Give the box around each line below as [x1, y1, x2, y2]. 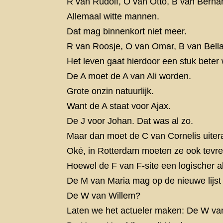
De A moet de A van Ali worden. [67, 71, 192, 82]
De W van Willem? [67, 191, 141, 201]
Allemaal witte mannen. [67, 11, 160, 22]
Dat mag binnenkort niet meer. [67, 26, 187, 37]
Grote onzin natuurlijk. [67, 86, 154, 97]
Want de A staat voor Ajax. [67, 101, 171, 111]
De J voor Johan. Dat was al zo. [67, 116, 194, 126]
